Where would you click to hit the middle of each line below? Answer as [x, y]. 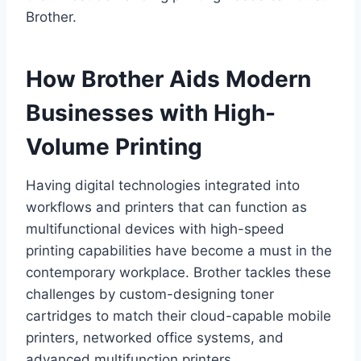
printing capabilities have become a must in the [179, 251]
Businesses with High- [151, 113]
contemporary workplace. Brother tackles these [178, 273]
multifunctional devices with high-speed [155, 229]
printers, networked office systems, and [155, 338]
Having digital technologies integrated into [163, 186]
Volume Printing [114, 147]
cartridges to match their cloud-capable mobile [178, 316]
